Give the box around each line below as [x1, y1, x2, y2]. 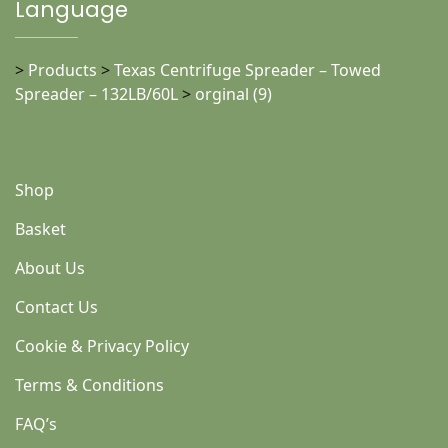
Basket [15, 218, 66, 241]
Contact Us [15, 296, 98, 319]
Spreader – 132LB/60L [15, 83, 178, 106]
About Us [15, 257, 85, 280]
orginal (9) [195, 83, 272, 106]
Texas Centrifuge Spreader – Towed [114, 59, 381, 82]
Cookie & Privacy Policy [15, 335, 189, 358]
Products [28, 59, 97, 82]
